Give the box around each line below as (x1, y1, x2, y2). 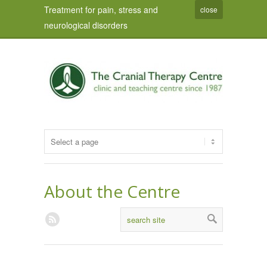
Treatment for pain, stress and (44, 4, 158, 15)
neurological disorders (44, 19, 128, 31)
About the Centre (44, 180, 180, 203)
